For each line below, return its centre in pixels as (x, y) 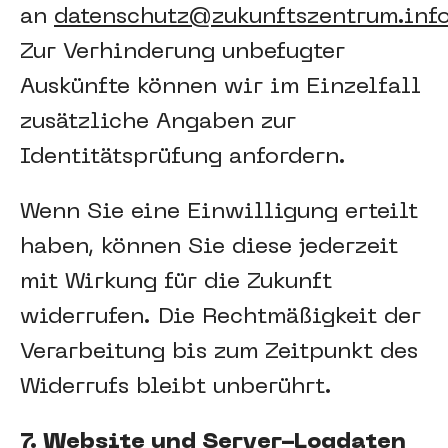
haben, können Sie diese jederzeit (209, 247)
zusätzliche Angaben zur (158, 122)
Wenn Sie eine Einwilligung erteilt (219, 212)
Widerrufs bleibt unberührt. (176, 387)
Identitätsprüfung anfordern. (183, 157)
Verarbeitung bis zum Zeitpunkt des (219, 352)
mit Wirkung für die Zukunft (176, 282)
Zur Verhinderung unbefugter (182, 52)
